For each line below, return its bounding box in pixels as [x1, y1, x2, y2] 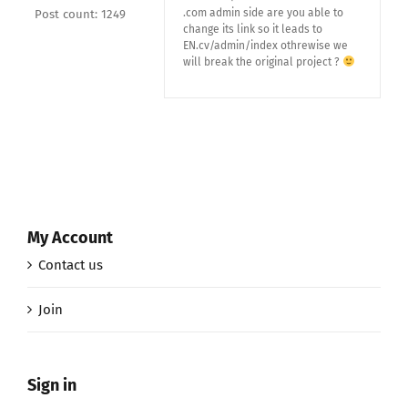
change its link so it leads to [183, 23, 322, 36]
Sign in [27, 375, 76, 396]
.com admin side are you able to [183, 6, 343, 19]
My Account [27, 227, 113, 248]
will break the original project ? [183, 56, 342, 68]
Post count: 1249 [34, 7, 126, 21]
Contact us [38, 257, 103, 274]
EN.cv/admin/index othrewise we [183, 39, 348, 52]
